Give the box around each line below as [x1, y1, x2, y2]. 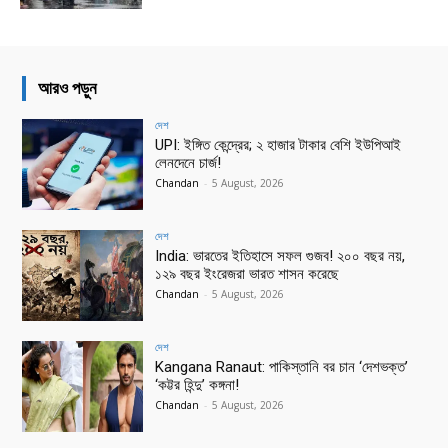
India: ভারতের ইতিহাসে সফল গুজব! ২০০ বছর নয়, [155, 246, 406, 265]
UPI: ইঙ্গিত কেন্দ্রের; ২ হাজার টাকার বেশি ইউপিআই [155, 135, 402, 154]
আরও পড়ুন [38, 77, 97, 98]
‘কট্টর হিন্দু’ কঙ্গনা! [155, 375, 240, 394]
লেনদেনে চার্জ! [155, 153, 222, 172]
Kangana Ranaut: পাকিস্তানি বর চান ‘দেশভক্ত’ [155, 357, 409, 376]
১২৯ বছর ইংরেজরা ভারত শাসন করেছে [155, 264, 340, 283]
